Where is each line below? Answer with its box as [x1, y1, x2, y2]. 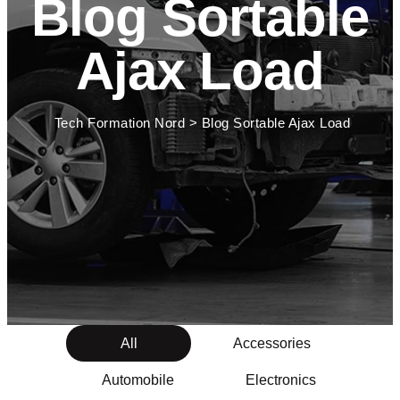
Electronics [245, 372, 316, 387]
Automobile [101, 372, 174, 387]
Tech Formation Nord [54, 115, 186, 131]
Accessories [232, 336, 311, 351]
